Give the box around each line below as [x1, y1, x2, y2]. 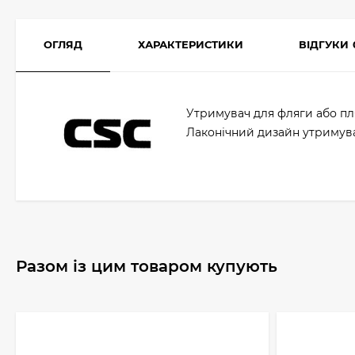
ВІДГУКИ [299, 38, 349, 51]
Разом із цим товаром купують [16, 257, 277, 276]
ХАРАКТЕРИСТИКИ [138, 38, 243, 51]
